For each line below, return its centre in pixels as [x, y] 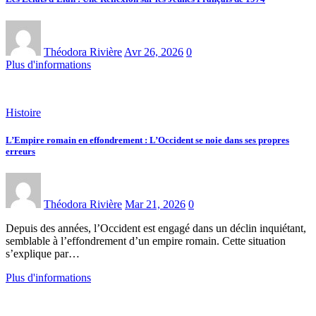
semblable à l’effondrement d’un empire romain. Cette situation [146, 241]
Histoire [23, 112]
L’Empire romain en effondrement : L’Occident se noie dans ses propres [147, 140]
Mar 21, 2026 [155, 205]
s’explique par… [43, 254]
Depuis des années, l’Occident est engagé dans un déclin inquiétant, [156, 229]
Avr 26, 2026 [154, 51]
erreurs [20, 152]
